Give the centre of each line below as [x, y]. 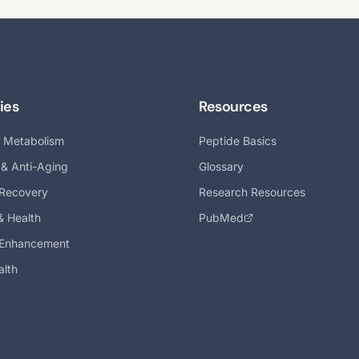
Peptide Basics [238, 141]
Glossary [221, 166]
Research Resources [252, 192]
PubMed [221, 218]
